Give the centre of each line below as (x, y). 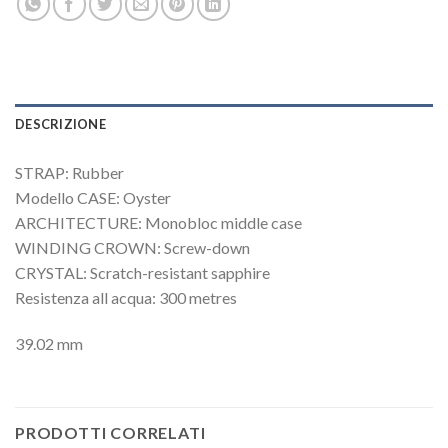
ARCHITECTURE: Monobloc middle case (158, 223)
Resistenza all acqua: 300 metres (126, 298)
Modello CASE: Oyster (93, 198)
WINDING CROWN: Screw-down (132, 248)
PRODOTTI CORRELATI (110, 432)
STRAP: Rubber (69, 173)
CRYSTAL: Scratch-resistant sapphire (142, 273)
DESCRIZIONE (60, 124)
